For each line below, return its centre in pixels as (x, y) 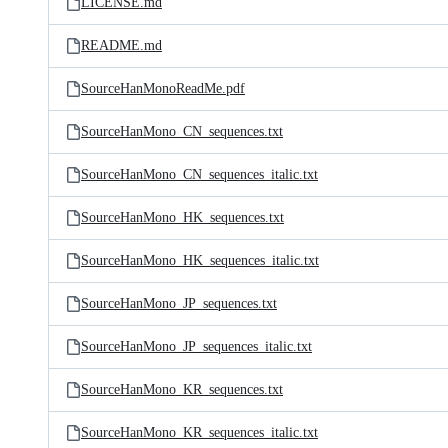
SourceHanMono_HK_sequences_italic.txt (200, 260)
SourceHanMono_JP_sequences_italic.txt (196, 346)
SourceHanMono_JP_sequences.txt (179, 303)
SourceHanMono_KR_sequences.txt (182, 389)
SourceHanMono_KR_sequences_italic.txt (199, 432)
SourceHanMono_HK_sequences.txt (182, 217)
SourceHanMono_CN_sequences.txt (182, 131)
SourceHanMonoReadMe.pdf (163, 88)
